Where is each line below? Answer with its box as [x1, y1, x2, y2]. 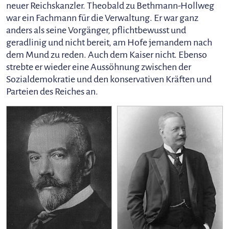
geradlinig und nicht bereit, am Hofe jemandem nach [6, 37, 212, 48]
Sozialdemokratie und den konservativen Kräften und [6, 74, 212, 84]
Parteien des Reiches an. [6, 86, 98, 97]
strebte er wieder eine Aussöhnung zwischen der [6, 61, 191, 72]
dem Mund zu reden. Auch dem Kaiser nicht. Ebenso [6, 49, 207, 60]
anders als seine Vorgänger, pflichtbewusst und [6, 25, 186, 35]
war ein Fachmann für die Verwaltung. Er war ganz [6, 12, 198, 23]
